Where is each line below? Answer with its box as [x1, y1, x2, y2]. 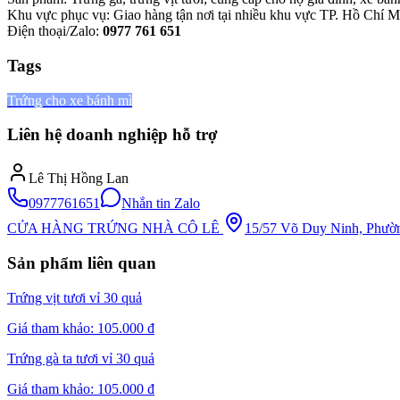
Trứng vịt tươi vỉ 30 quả [7, 289, 142, 305]
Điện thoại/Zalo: [7, 23, 103, 39]
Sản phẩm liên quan [7, 253, 156, 272]
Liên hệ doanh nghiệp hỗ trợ [7, 125, 218, 145]
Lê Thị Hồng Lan [29, 171, 129, 187]
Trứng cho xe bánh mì [7, 92, 132, 108]
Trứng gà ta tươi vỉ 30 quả [7, 350, 154, 366]
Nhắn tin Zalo [121, 196, 200, 212]
